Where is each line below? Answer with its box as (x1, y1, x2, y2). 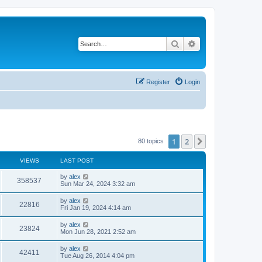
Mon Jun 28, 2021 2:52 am (60, 227, 136, 235)
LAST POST (60, 157, 94, 164)
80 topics (138, 137, 166, 144)
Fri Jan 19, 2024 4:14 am (60, 204, 131, 211)
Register (146, 78, 170, 85)
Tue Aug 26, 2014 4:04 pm (60, 251, 135, 259)
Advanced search (196, 38, 258, 49)
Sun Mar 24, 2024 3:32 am (60, 180, 135, 187)
